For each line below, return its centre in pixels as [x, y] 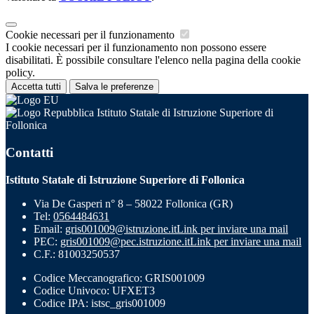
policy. [20, 73]
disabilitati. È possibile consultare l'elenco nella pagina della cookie [153, 60]
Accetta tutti [36, 87]
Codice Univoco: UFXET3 [94, 290]
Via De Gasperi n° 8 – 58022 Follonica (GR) [133, 203]
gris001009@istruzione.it [121, 228]
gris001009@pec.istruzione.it [125, 241]
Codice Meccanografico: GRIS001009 [119, 278]
